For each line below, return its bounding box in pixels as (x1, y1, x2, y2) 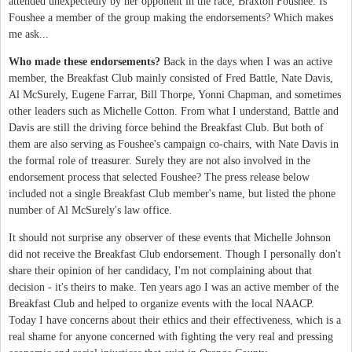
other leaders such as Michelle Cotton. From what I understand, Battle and (9, 104, 339, 117)
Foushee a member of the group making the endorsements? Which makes (9, 11, 333, 24)
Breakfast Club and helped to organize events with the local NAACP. (9, 297, 314, 310)
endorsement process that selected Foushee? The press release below (9, 170, 310, 183)
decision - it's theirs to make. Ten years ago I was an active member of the (9, 280, 339, 293)
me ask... (9, 27, 49, 40)
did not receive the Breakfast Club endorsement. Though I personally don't (9, 247, 341, 260)
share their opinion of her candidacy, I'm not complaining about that (9, 264, 312, 277)
